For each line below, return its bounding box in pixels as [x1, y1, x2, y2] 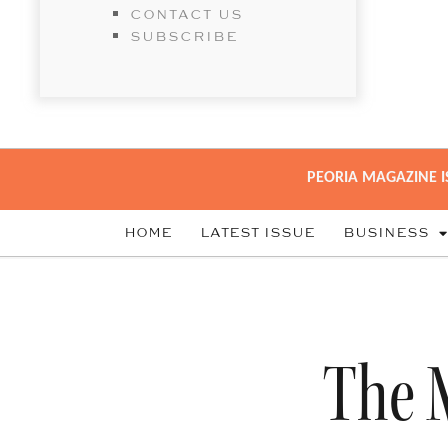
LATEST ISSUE [200, 225, 315, 242]
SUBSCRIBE [130, 29, 239, 46]
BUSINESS [343, 225, 429, 242]
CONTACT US [130, 7, 244, 24]
